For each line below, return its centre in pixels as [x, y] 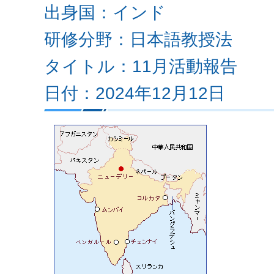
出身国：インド [105, 13]
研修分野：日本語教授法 [138, 39]
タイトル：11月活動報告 [141, 66]
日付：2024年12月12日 [135, 93]
